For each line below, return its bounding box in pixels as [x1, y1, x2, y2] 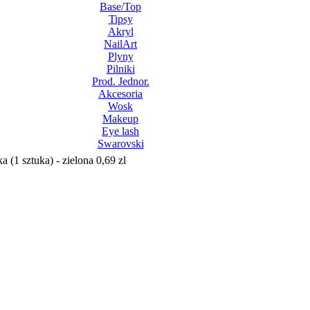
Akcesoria [98, 88, 143, 100]
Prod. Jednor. [91, 75, 149, 87]
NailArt [104, 38, 137, 50]
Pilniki [106, 63, 135, 75]
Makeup [102, 113, 138, 125]
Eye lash [102, 125, 139, 137]
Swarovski [97, 138, 144, 149]
